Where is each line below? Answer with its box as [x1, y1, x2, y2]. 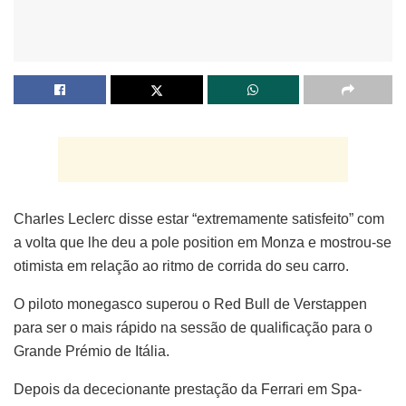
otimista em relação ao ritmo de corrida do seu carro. [14, 257, 349, 274]
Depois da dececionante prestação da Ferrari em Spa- [14, 381, 362, 397]
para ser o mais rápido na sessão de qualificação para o [14, 319, 372, 335]
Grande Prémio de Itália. [14, 343, 169, 359]
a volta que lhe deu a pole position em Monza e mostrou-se [14, 234, 391, 250]
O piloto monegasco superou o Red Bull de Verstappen [14, 295, 367, 312]
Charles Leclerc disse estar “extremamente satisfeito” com [14, 210, 384, 227]
